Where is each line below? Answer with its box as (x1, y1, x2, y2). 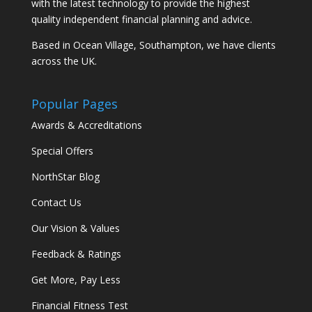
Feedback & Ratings (31, 247, 121, 261)
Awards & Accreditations (31, 118, 142, 132)
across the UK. (31, 54, 97, 68)
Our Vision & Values (31, 221, 120, 235)
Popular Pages (31, 95, 118, 113)
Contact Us (31, 196, 81, 210)
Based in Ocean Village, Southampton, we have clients (31, 38, 276, 52)
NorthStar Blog (31, 170, 100, 184)
